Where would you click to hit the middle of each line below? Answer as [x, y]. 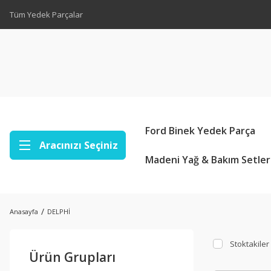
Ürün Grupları [72, 257]
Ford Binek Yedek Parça [200, 131]
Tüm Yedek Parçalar [46, 14]
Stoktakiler [250, 243]
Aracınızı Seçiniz [79, 145]
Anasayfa [24, 211]
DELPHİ [59, 211]
